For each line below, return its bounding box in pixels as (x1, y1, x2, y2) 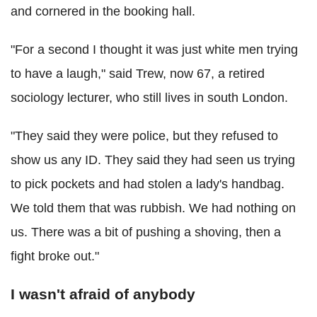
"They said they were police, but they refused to (11, 129, 278, 143)
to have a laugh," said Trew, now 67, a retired (11, 67, 265, 81)
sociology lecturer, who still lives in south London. (11, 91, 288, 105)
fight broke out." (11, 249, 99, 263)
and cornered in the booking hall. (11, 4, 195, 18)
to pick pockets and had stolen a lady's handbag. (11, 177, 284, 191)
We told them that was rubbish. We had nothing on (11, 201, 296, 215)
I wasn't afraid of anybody (11, 286, 195, 302)
